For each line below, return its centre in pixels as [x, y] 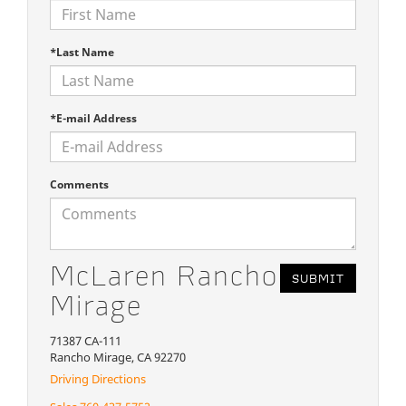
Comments [79, 184]
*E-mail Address [93, 118]
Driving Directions [98, 379]
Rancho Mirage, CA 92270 [118, 357]
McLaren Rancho [164, 278]
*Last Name [82, 52]
